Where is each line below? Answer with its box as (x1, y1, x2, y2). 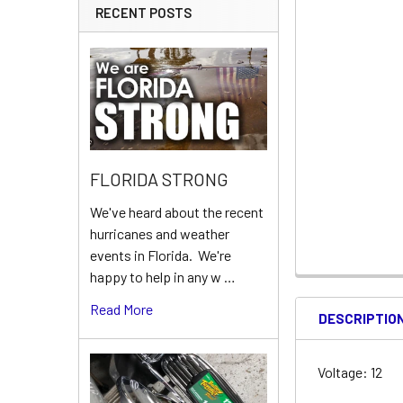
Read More (90, 300, 153, 318)
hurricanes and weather (90, 225, 229, 243)
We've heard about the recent (90, 203, 264, 221)
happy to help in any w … (90, 268, 236, 286)
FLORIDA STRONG (90, 168, 228, 191)
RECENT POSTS (95, 4, 192, 21)
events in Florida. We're (90, 246, 231, 264)
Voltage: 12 (318, 363, 386, 381)
